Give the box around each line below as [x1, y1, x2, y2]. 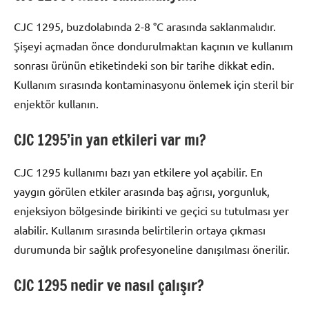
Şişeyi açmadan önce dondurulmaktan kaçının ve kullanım [14, 39, 293, 53]
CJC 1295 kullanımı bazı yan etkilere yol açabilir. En [14, 164, 263, 179]
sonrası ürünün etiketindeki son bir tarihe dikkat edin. [14, 58, 275, 72]
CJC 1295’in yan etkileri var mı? [14, 129, 206, 151]
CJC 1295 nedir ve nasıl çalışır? [14, 274, 204, 296]
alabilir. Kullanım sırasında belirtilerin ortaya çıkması [14, 222, 266, 237]
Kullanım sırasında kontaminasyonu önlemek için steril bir [14, 77, 294, 92]
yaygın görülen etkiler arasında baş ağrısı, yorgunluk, [14, 183, 270, 198]
